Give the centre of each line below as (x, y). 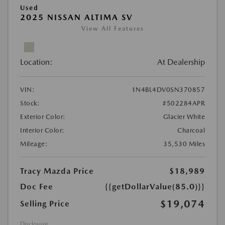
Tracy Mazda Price (57, 171)
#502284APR (184, 103)
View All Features (113, 29)
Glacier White (184, 117)
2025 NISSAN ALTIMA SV (77, 18)
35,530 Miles (184, 144)
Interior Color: (42, 131)
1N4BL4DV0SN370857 (168, 90)
